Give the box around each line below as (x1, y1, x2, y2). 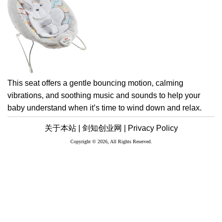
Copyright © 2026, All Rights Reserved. (70, 138, 152, 144)
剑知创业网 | (82, 123, 126, 132)
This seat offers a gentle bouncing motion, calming (7, 78, 183, 87)
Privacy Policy (127, 123, 178, 132)
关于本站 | (44, 123, 80, 132)
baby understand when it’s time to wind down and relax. (7, 103, 202, 112)
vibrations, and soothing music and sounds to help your (7, 91, 200, 100)
